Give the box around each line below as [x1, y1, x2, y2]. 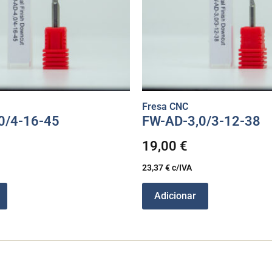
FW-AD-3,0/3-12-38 [142, 113, 260, 129]
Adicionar [154, 189, 196, 202]
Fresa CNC [142, 100, 188, 112]
